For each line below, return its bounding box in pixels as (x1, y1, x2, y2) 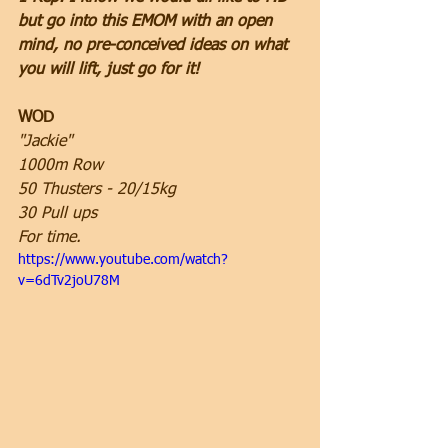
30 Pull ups (18, 206, 97, 222)
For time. (18, 230, 81, 246)
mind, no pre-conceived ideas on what (18, 38, 292, 54)
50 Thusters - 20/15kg (18, 182, 176, 198)
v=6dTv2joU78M (18, 274, 120, 288)
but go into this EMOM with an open (18, 14, 277, 30)
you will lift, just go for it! (18, 62, 199, 78)
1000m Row (18, 158, 103, 174)
